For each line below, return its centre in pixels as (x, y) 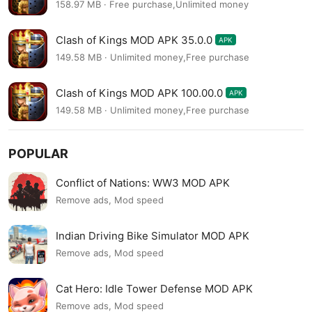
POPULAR (38, 154)
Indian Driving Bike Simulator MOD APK (153, 235)
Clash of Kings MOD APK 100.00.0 (139, 93)
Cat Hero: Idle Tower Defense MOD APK (154, 288)
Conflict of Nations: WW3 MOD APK (143, 182)
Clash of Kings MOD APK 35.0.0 (134, 40)
